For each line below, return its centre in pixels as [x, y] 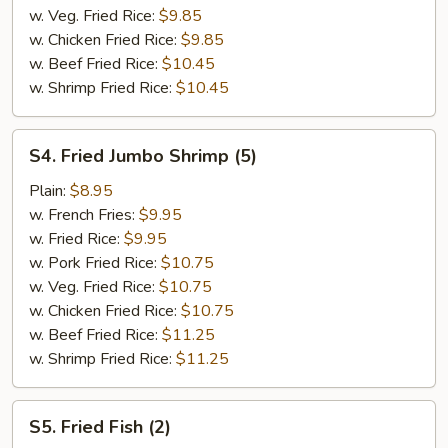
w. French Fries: [84, 215]
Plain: [49, 191]
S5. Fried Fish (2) [100, 427]
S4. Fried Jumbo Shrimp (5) [143, 156]
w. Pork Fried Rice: [95, 263]
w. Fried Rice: [76, 239]
